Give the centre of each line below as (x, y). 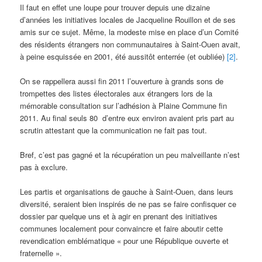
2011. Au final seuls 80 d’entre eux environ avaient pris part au (127, 118)
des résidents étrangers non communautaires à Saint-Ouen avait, (130, 44)
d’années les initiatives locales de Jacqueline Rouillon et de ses (128, 19)
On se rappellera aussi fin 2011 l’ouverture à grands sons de (122, 81)
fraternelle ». (41, 253)
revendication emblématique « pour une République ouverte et (125, 241)
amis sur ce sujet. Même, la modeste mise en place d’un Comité (130, 32)
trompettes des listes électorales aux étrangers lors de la (116, 93)
